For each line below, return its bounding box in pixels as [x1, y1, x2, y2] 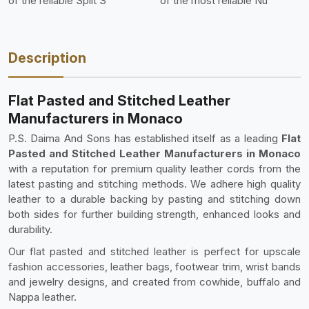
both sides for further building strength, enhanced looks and [8, 208, 301, 221]
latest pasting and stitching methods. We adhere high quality [8, 177, 301, 190]
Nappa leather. [8, 290, 77, 303]
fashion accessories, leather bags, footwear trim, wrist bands [8, 260, 301, 273]
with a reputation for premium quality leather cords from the [8, 162, 301, 175]
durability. [8, 223, 52, 236]
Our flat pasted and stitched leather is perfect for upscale [8, 245, 301, 258]
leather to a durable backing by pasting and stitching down [8, 192, 301, 206]
